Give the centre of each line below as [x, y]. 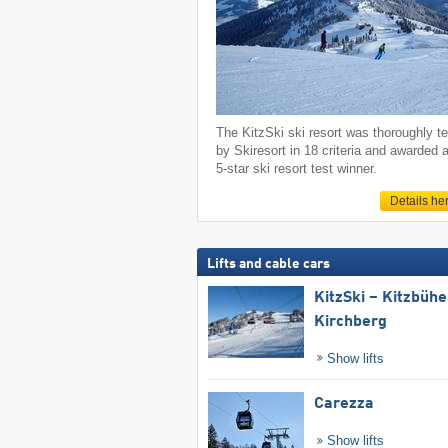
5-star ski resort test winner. [297, 169]
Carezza [343, 403]
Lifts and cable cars [268, 263]
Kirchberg [350, 321]
